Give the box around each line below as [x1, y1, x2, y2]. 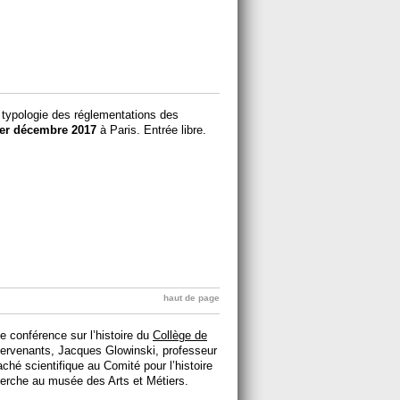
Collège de [153, 328, 207, 342]
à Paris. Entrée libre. [96, 122, 206, 137]
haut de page [163, 292, 220, 303]
